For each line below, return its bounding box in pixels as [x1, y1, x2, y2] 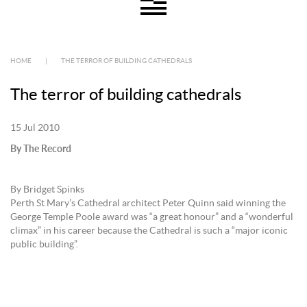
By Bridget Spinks [10, 185, 84, 195]
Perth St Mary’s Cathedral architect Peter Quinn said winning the [10, 199, 286, 208]
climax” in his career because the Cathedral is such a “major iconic [10, 226, 288, 236]
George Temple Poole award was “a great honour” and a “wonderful [10, 212, 293, 222]
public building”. [10, 240, 78, 249]
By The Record [10, 143, 71, 154]
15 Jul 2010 [10, 123, 60, 133]
